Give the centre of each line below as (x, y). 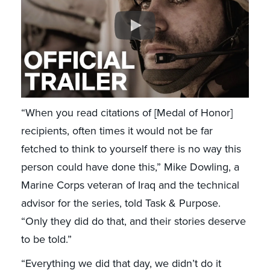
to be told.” (46, 240)
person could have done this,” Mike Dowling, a (130, 167)
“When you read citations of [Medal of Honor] (127, 113)
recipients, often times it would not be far (117, 131)
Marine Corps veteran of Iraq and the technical (130, 185)
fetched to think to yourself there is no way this (131, 149)
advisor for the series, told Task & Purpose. (121, 203)
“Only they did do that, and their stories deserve (133, 221)
